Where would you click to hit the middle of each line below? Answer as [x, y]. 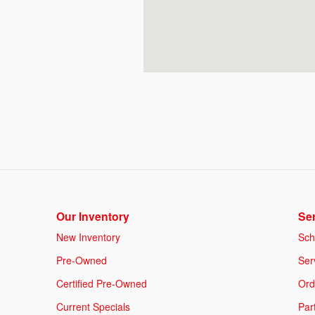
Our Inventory [93, 216]
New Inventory [88, 237]
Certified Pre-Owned [102, 283]
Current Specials [93, 306]
